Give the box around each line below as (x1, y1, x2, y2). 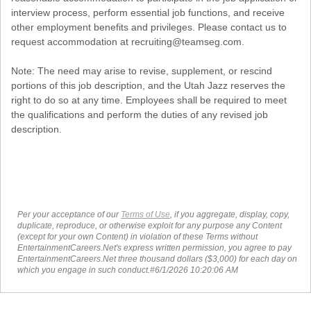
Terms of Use (121, 209, 170, 219)
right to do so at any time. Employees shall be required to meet (11, 94, 287, 106)
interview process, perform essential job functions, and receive (11, 6, 285, 18)
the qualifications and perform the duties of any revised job (11, 108, 268, 120)
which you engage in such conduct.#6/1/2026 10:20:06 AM (17, 264, 238, 275)
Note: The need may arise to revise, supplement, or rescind (11, 65, 272, 76)
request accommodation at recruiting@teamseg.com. (11, 35, 244, 47)
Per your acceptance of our (17, 209, 121, 219)
